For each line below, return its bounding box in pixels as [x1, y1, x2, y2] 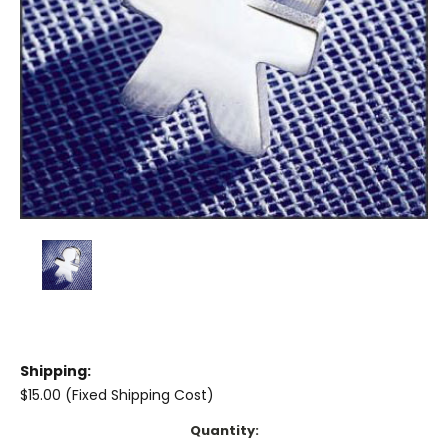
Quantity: [189, 421, 259, 441]
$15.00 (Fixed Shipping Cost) [20, 385, 214, 406]
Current [20, 421, 76, 441]
